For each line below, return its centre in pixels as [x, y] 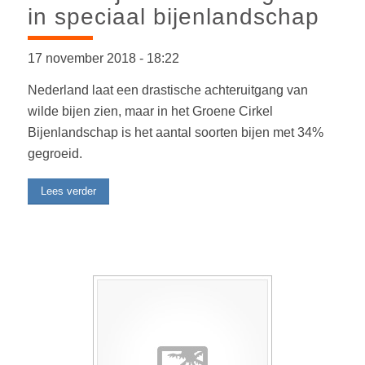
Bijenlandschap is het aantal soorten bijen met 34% [175, 133]
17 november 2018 [83, 58]
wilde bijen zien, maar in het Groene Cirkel [150, 112]
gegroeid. [55, 154]
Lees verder [68, 191]
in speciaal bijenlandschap [173, 16]
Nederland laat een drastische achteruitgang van [167, 90]
